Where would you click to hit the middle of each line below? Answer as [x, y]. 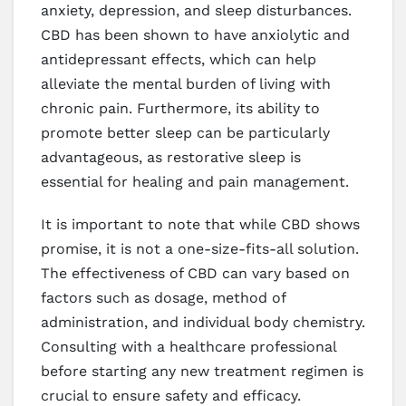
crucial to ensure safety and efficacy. [171, 395]
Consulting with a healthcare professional [188, 346]
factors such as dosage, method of [163, 297]
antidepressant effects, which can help [179, 59]
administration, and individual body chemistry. [203, 322]
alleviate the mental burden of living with [186, 83]
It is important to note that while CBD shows [200, 224]
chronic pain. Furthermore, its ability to [180, 108]
